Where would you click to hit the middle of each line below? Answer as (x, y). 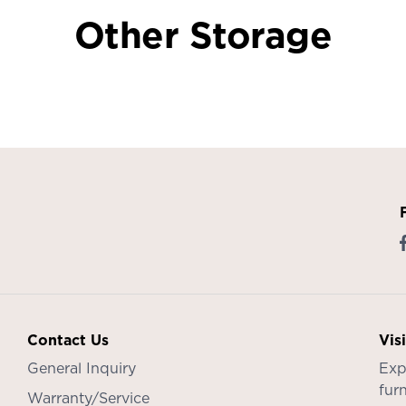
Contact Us (68, 339)
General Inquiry (81, 367)
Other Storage (203, 34)
